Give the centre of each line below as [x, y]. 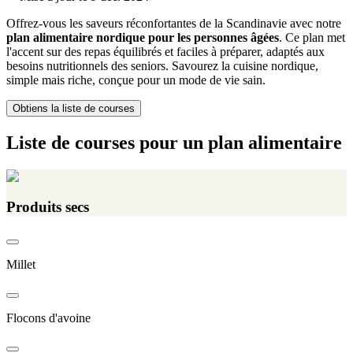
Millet [21, 264]
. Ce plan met [312, 38]
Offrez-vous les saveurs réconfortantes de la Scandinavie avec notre [174, 24]
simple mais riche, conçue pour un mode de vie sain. [136, 80]
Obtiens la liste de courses [74, 109]
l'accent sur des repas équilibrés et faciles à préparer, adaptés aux [165, 52]
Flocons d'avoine [48, 318]
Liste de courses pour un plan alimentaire [174, 143]
